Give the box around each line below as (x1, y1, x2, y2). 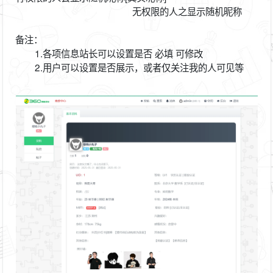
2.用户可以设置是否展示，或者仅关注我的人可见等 (15, 60, 244, 74)
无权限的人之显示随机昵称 (15, 4, 242, 18)
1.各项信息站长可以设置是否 (15, 46, 152, 60)
